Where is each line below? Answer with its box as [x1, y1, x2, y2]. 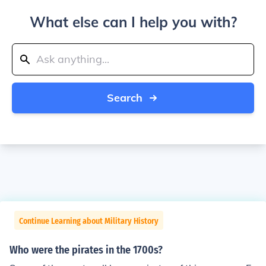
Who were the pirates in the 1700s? [9, 243, 163, 256]
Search [107, 91, 142, 104]
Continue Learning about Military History [19, 216, 159, 226]
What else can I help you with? [29, 13, 237, 31]
